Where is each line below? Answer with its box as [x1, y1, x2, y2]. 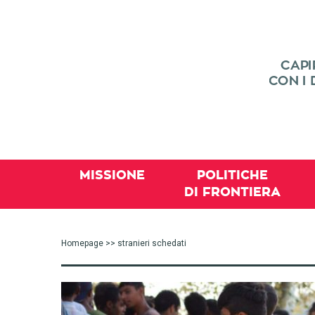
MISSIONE [79, 169, 145, 181]
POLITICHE [197, 169, 268, 181]
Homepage [61, 238, 103, 248]
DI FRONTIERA [184, 186, 281, 198]
